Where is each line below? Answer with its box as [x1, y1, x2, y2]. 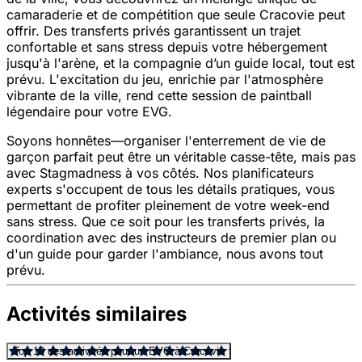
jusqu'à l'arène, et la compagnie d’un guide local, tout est [6, 55, 355, 72]
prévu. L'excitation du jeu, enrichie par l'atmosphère [6, 71, 323, 88]
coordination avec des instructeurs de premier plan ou [6, 229, 336, 246]
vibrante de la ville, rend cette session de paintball [6, 87, 312, 104]
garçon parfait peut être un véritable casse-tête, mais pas [6, 149, 356, 166]
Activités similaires [6, 302, 187, 326]
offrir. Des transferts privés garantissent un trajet [6, 23, 301, 40]
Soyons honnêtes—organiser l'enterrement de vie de [6, 133, 326, 149]
